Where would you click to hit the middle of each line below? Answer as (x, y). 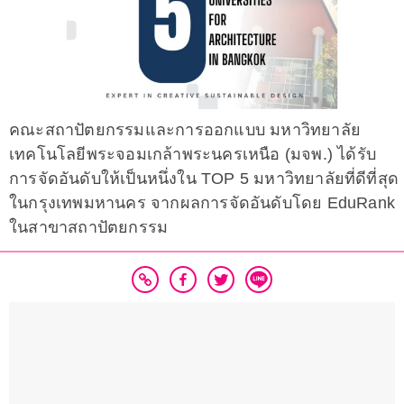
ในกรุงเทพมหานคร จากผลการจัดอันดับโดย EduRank (202, 203)
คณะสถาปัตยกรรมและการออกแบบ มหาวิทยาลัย (185, 130)
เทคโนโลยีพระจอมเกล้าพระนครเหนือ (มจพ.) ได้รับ (193, 155)
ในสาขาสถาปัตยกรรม (89, 228)
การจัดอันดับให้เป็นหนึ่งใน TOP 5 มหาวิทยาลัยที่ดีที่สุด (204, 179)
